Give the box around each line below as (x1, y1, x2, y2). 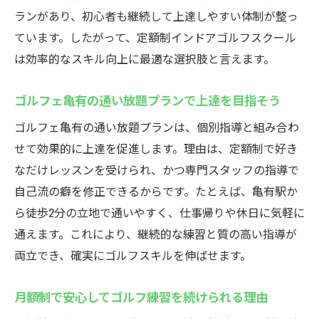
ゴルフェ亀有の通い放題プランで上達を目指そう (14, 90, 281, 109)
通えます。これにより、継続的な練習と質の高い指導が (14, 225, 297, 242)
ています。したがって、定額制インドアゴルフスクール (14, 28, 296, 46)
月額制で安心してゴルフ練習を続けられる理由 (14, 287, 268, 305)
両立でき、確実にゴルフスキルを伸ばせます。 (14, 246, 251, 263)
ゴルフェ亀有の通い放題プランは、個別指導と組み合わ (14, 118, 299, 135)
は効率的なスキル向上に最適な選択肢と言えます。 (14, 50, 275, 67)
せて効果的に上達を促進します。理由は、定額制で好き (14, 140, 298, 157)
